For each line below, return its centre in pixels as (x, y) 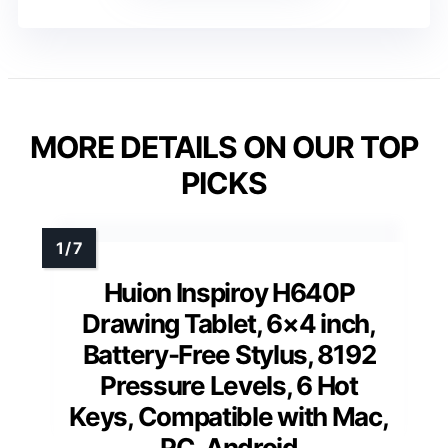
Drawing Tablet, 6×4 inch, (229, 323)
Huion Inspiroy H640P (229, 292)
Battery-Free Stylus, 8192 (229, 354)
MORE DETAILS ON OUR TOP (224, 146)
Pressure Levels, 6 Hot (229, 385)
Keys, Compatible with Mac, (229, 416)
